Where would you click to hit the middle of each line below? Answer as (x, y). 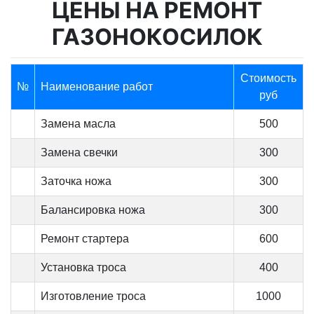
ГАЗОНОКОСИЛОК (157, 36)
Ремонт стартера (85, 238)
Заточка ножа (76, 181)
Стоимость (268, 78)
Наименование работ (98, 86)
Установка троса (83, 267)
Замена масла (78, 123)
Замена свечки (79, 152)
